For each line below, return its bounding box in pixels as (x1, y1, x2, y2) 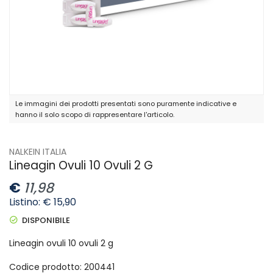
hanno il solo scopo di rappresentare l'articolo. (15, 109, 174, 119)
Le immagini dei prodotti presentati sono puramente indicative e (15, 98, 236, 108)
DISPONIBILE (22, 214, 70, 226)
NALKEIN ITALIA (9, 145, 66, 158)
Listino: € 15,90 (9, 194, 76, 209)
